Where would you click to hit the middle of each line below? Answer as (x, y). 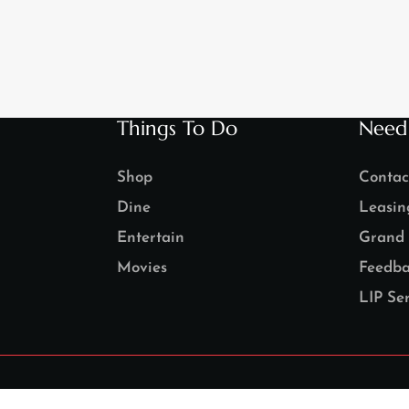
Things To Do (177, 128)
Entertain (151, 237)
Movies (142, 267)
